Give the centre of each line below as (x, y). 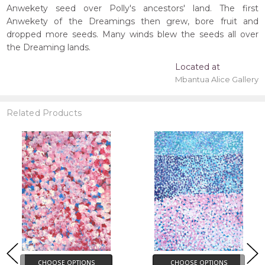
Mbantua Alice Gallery (216, 80)
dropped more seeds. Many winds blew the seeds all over (132, 35)
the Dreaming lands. (49, 48)
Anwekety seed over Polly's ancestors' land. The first (132, 9)
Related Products (44, 113)
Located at (197, 67)
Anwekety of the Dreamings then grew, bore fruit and (132, 22)
